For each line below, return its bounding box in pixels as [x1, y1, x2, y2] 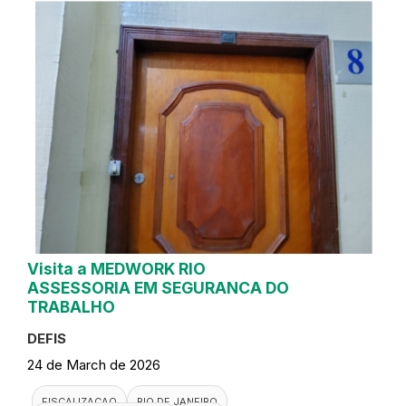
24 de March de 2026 [27, 355, 160, 373]
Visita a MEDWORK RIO [27, 258, 206, 278]
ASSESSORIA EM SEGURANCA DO [27, 277, 289, 297]
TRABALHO [27, 296, 115, 316]
